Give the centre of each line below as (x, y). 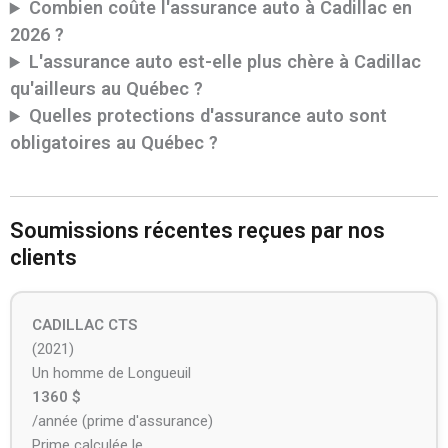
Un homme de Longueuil (111, 373)
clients (43, 258)
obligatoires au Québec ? (113, 143)
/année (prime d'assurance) (122, 421)
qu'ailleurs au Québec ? (106, 89)
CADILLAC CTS (84, 325)
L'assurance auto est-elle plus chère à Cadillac (225, 62)
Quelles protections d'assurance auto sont (208, 116)
